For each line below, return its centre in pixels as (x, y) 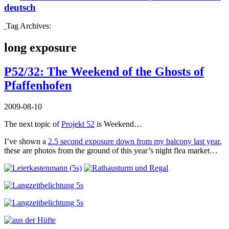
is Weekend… (118, 124)
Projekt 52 (78, 124)
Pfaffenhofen (38, 85)
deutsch (20, 7)
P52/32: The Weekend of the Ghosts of (104, 71)
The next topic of (33, 124)
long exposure (40, 47)
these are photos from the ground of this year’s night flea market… (111, 151)
